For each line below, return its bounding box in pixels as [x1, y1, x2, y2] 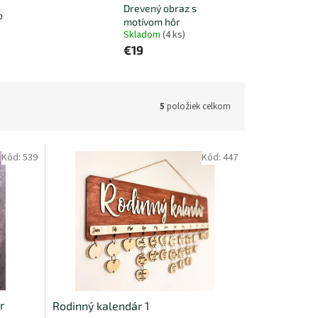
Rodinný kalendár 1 [52, 298, 149, 312]
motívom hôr [123, 16, 180, 28]
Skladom [123, 28, 163, 43]
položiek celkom [165, 99, 231, 113]
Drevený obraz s [123, 2, 197, 15]
